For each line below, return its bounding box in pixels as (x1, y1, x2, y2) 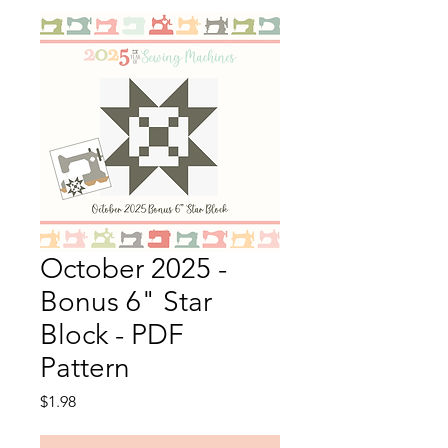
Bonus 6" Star (40, 285, 212, 319)
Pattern (40, 351, 130, 385)
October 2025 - (40, 252, 227, 286)
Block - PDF (40, 318, 184, 352)
